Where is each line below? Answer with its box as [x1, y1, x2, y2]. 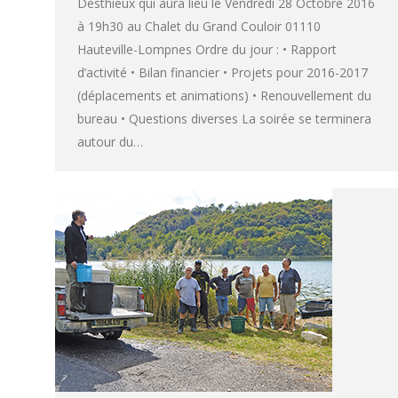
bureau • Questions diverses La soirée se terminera [77, 109, 371, 127]
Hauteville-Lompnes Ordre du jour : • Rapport [77, 40, 337, 58]
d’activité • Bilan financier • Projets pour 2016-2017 [77, 63, 368, 81]
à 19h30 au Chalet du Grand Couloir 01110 [77, 17, 321, 35]
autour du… [77, 132, 143, 150]
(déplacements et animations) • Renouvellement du [77, 86, 371, 104]
